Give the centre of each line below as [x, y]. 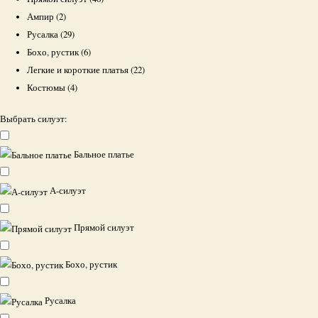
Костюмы [48, 87]
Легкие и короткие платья [79, 70]
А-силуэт [68, 191]
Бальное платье [104, 154]
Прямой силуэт [104, 228]
